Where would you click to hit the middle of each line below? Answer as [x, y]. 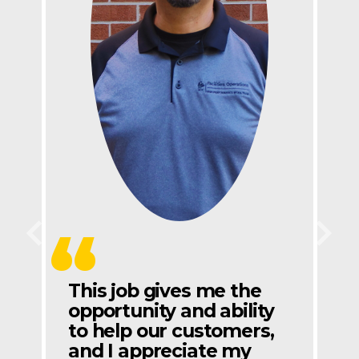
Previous [63, 241]
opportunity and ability [171, 311]
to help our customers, [171, 331]
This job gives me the [165, 290]
